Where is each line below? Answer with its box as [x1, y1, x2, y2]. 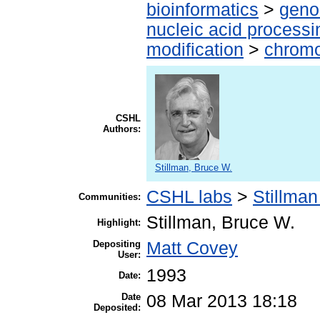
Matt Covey [146, 239, 238, 259]
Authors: [103, 124, 141, 135]
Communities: [79, 191, 141, 203]
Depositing [93, 239, 141, 250]
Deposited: [94, 302, 141, 314]
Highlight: [97, 217, 141, 229]
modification [146, 40, 244, 60]
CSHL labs [146, 187, 232, 207]
